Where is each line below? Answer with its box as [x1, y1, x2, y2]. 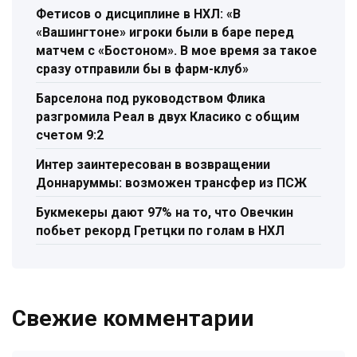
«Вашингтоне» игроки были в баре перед [36, 24, 294, 40]
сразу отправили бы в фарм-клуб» [36, 61, 249, 76]
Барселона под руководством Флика [36, 90, 265, 106]
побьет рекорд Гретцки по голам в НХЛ [36, 222, 284, 238]
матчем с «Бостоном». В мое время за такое [36, 42, 317, 58]
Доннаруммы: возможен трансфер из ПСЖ [36, 175, 307, 190]
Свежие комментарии [12, 305, 254, 332]
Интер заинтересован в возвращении [36, 156, 270, 172]
